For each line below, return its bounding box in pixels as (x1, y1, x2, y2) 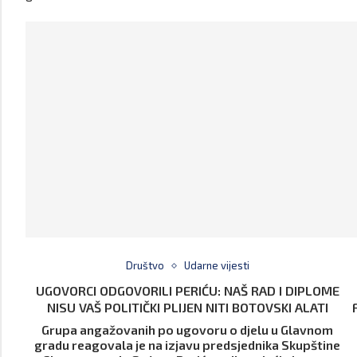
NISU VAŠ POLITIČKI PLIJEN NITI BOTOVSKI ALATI (46, 300, 328, 316)
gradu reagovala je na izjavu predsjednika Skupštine (34, 337, 341, 353)
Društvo (125, 259, 164, 273)
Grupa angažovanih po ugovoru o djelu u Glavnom (41, 322, 334, 338)
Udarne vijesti (183, 259, 249, 273)
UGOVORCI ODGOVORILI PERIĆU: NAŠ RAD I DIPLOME (35, 283, 339, 299)
